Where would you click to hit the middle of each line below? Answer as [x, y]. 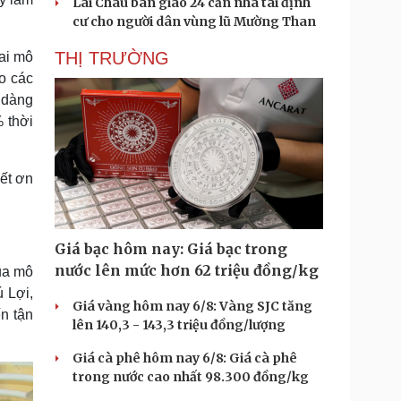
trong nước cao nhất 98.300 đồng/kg [191, 377]
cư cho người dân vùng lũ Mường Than [194, 21]
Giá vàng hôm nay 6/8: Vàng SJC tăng [192, 306]
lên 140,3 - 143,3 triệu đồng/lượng [179, 325]
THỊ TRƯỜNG [112, 58]
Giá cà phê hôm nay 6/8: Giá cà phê [185, 358]
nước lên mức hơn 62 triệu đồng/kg [187, 270]
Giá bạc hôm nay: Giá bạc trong [171, 249]
